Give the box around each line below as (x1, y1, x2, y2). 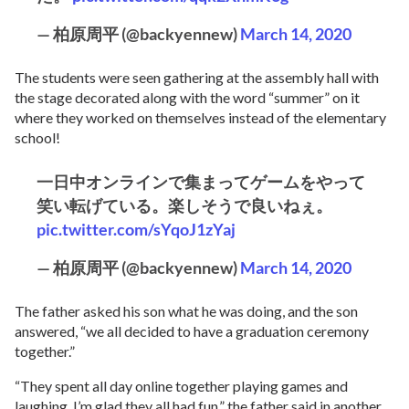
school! (15, 129, 60, 146)
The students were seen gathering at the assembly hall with (15, 68, 379, 86)
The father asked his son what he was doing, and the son (15, 302, 358, 320)
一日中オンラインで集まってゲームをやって (37, 172, 365, 192)
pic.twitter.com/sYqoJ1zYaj (37, 219, 236, 239)
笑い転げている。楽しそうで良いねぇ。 (37, 195, 332, 215)
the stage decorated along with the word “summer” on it (15, 89, 360, 106)
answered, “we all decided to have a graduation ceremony (15, 322, 369, 340)
